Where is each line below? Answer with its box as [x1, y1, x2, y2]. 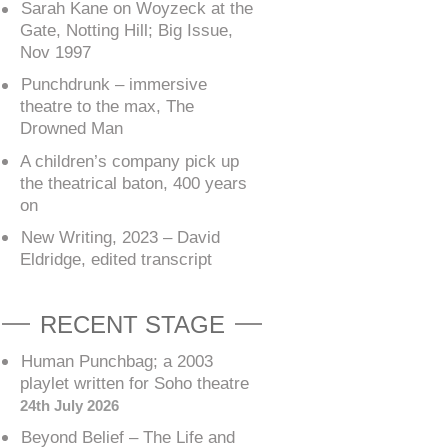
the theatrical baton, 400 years [20, 173, 247, 193]
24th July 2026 [20, 396, 119, 414]
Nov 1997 [20, 43, 91, 63]
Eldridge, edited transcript [20, 249, 212, 269]
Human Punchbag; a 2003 [21, 351, 213, 371]
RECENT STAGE [39, 310, 225, 338]
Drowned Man [20, 119, 123, 139]
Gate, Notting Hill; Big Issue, [20, 21, 233, 41]
